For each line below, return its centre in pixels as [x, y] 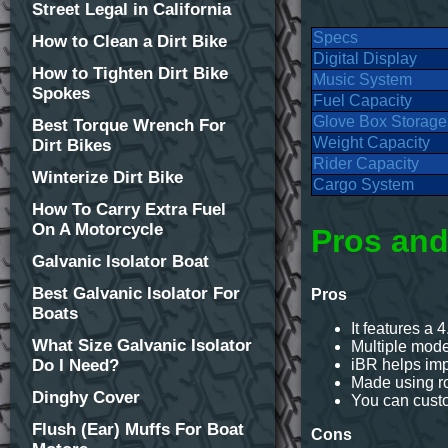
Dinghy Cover [86, 397]
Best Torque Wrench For [129, 125]
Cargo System [364, 185]
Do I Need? [75, 365]
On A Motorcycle [97, 229]
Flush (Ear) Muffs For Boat [138, 429]
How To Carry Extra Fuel [129, 209]
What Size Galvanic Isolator [142, 345]
